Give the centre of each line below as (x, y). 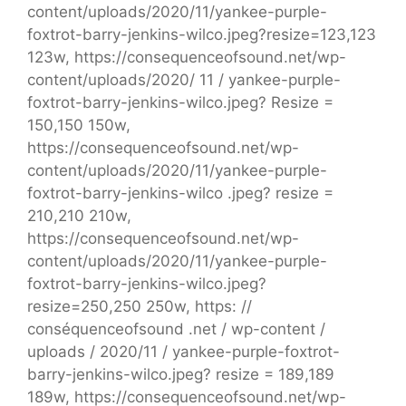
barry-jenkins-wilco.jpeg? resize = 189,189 (181, 374)
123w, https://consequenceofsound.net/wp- (187, 57)
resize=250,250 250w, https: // (140, 306)
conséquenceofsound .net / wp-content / (176, 329)
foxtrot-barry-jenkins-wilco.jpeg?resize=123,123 (202, 34)
